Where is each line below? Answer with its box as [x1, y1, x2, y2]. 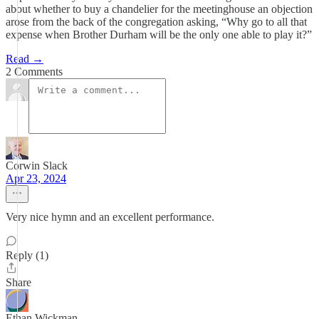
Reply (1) [6, 249, 48, 261]
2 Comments [6, 66, 63, 78]
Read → [6, 53, 43, 65]
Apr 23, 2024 [6, 172, 66, 184]
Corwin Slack [6, 159, 68, 172]
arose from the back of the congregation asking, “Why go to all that [6, 16, 307, 28]
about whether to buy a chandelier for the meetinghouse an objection [6, 3, 313, 15]
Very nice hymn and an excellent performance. [6, 211, 214, 223]
